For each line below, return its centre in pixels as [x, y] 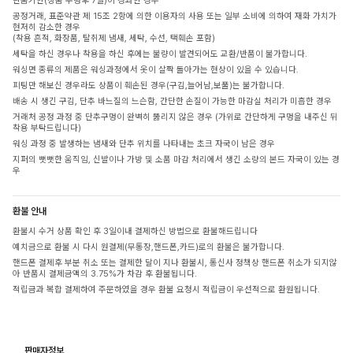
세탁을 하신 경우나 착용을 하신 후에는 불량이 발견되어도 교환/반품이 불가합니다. [160, 54]
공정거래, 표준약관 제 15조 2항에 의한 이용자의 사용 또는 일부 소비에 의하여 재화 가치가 [175, 17]
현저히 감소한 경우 [46, 28]
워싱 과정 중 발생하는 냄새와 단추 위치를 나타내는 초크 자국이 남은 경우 [144, 144]
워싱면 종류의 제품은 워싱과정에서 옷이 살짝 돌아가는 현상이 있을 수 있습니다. [156, 70]
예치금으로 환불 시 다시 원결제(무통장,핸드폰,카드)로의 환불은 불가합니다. [149, 247]
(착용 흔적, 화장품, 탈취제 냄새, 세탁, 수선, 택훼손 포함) [114, 39]
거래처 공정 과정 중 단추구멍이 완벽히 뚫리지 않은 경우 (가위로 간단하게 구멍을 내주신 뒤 [175, 117]
